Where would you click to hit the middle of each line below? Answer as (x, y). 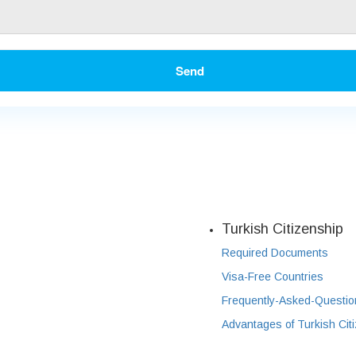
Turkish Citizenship (282, 229)
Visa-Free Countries (273, 277)
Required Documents (275, 253)
